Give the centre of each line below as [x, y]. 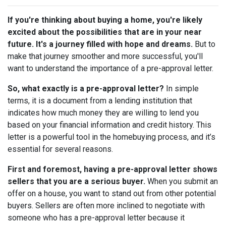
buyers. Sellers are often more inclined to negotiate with [106, 206]
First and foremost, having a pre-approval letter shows [112, 169]
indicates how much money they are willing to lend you [103, 113]
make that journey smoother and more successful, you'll [105, 56]
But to [204, 44]
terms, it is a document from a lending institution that [100, 101]
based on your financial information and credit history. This [109, 125]
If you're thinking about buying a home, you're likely [105, 20]
